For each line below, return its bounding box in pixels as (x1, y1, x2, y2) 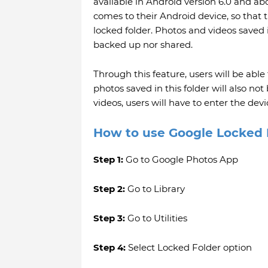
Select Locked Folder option (125, 242, 252, 254)
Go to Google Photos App (123, 154, 238, 166)
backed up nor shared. (93, 39, 195, 51)
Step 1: (93, 154, 123, 166)
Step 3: (93, 212, 125, 224)
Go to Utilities (124, 212, 187, 224)
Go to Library (124, 183, 185, 195)
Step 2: (93, 183, 125, 195)
